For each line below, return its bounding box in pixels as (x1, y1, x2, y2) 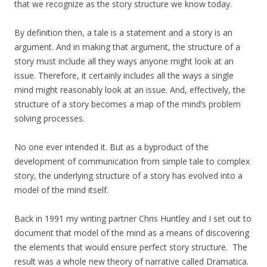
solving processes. (14, 113, 85, 125)
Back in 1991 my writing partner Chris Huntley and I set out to (14, 213, 252, 225)
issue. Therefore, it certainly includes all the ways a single (14, 70, 234, 82)
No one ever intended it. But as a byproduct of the (14, 141, 209, 153)
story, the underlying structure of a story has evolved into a (14, 170, 243, 182)
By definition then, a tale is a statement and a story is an (14, 27, 232, 39)
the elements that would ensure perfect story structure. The (14, 241, 247, 253)
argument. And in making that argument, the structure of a (14, 41, 240, 53)
